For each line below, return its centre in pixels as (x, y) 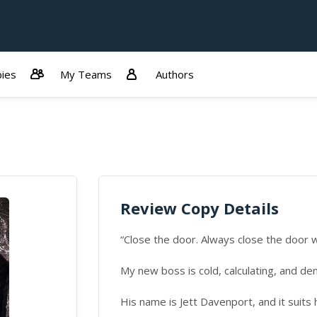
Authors (175, 74)
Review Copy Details (200, 208)
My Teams (86, 74)
